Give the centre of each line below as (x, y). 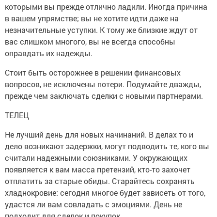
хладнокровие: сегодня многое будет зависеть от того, (105, 193)
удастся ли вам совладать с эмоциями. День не (93, 204)
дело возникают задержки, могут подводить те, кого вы (107, 146)
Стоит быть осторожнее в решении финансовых (93, 73)
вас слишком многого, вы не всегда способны (90, 42)
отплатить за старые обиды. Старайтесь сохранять (100, 181)
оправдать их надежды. (49, 53)
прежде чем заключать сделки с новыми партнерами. (104, 96)
